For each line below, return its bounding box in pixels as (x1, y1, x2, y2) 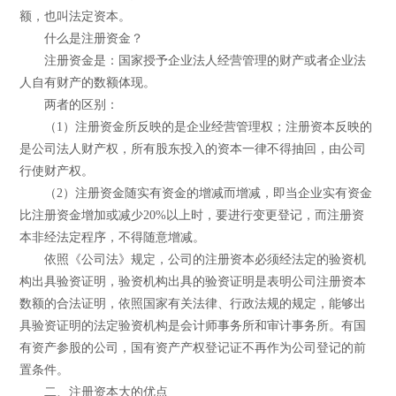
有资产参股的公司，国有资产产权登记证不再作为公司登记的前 (19, 340, 367, 354)
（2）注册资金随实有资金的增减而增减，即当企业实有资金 (19, 186, 373, 200)
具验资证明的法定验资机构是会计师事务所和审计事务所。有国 (19, 318, 367, 332)
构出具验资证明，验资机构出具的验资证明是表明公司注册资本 (19, 274, 367, 288)
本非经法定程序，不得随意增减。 (19, 230, 206, 244)
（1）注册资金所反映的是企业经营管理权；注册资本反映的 (19, 119, 373, 133)
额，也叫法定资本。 (19, 9, 132, 23)
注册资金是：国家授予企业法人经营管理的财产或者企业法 (19, 53, 367, 67)
